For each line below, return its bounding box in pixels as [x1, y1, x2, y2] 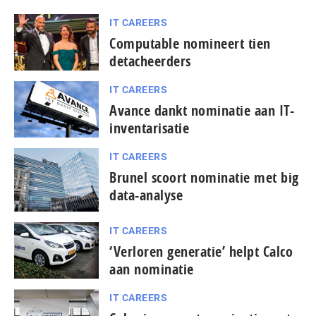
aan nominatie [109, 260, 194, 279]
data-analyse [109, 185, 183, 205]
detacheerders [109, 51, 191, 71]
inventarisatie [109, 118, 189, 138]
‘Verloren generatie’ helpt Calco [109, 242, 293, 262]
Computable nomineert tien [109, 33, 271, 53]
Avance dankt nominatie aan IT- [109, 100, 294, 120]
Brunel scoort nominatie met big [109, 167, 299, 187]
